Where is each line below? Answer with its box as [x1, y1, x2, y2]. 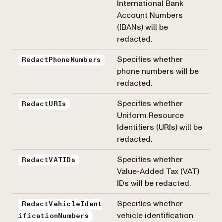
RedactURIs [22, 100, 66, 108]
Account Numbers [117, 9, 183, 21]
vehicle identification [117, 210, 193, 221]
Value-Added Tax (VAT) [117, 166, 199, 177]
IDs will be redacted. [117, 177, 191, 189]
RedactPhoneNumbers [22, 56, 101, 63]
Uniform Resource [117, 110, 184, 121]
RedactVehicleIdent [22, 200, 103, 208]
